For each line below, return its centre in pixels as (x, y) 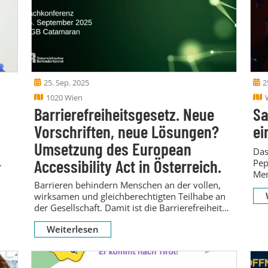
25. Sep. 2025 (66, 82)
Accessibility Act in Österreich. (127, 166)
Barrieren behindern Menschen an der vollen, (127, 185)
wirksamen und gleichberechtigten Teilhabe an (130, 196)
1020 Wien (64, 97)
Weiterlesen (72, 229)
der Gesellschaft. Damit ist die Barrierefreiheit (128, 207)
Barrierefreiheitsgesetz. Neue (124, 114)
